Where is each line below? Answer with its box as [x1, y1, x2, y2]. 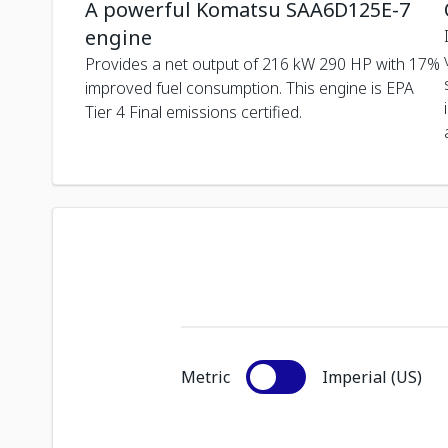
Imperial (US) [322, 365, 422, 388]
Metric [181, 365, 230, 388]
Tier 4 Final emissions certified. [85, 100, 302, 123]
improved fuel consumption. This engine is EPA [85, 76, 414, 99]
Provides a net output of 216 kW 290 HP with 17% [85, 52, 440, 75]
